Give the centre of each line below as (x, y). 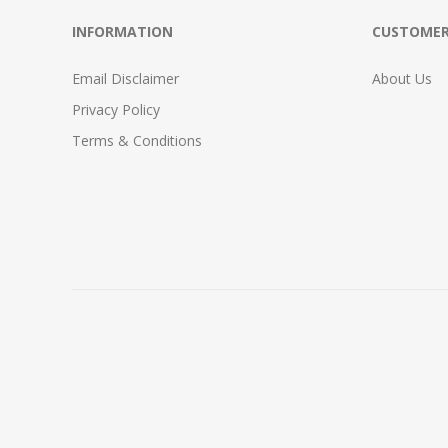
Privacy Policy (116, 109)
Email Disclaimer (125, 78)
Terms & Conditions (137, 140)
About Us (402, 78)
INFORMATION (122, 31)
